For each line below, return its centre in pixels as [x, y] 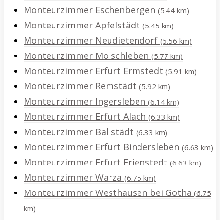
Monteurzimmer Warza [74, 178]
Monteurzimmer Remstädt [81, 86]
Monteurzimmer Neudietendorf [92, 41]
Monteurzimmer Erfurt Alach [86, 117]
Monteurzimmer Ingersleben [86, 101]
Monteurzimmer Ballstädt [80, 132]
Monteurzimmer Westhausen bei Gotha [109, 193]
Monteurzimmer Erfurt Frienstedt [97, 162]
